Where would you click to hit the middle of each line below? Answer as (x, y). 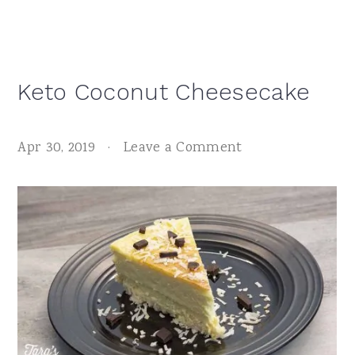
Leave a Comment (183, 148)
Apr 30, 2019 (56, 148)
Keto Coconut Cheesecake (164, 92)
